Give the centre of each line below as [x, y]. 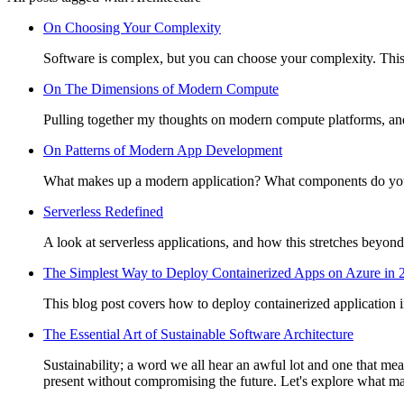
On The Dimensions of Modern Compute [161, 88]
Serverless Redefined [103, 211]
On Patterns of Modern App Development [163, 150]
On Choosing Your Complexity [132, 27]
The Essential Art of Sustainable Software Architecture [198, 334]
